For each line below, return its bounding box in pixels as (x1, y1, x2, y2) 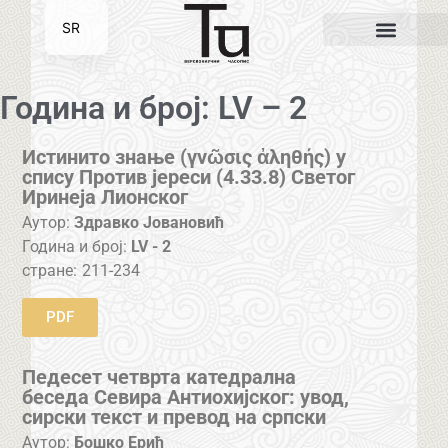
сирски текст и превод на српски (22, 404, 327, 429)
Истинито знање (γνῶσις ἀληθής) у (22, 144, 347, 169)
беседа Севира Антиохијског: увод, (22, 384, 350, 409)
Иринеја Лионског (22, 184, 189, 209)
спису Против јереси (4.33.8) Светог (22, 164, 356, 189)
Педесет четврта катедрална (22, 364, 297, 389)
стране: (22, 261, 78, 281)
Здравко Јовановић (74, 213, 225, 233)
